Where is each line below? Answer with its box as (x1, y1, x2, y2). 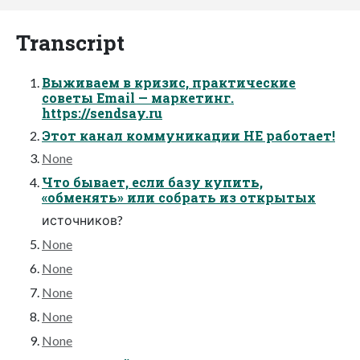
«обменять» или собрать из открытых (42, 188, 316, 206)
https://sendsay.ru (42, 104, 162, 121)
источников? (42, 211, 123, 227)
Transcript (16, 27, 125, 56)
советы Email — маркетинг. (42, 88, 234, 106)
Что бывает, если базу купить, (42, 173, 263, 190)
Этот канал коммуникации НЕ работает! (42, 126, 335, 144)
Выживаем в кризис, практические (42, 73, 296, 91)
